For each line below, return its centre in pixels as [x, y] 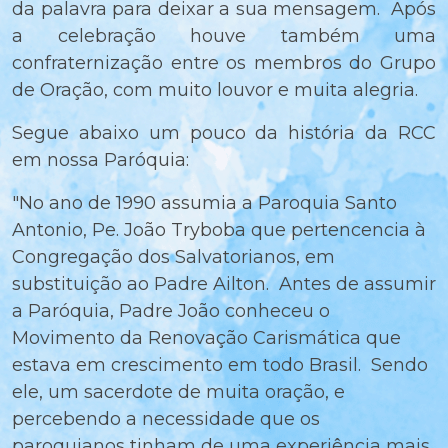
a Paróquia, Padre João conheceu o [171, 311]
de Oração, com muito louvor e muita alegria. [215, 90]
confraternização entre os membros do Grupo [224, 63]
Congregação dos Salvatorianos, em [173, 257]
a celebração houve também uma [224, 36]
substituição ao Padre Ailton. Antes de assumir [224, 284]
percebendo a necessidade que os [166, 419]
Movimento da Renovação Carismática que [206, 338]
